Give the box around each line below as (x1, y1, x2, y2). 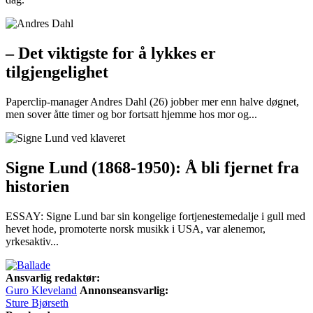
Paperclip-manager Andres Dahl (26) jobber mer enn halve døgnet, (6, 96, 299, 108)
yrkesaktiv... (6, 235, 59, 247)
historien (6, 177, 69, 196)
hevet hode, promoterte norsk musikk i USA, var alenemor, (6, 222, 265, 235)
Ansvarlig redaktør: (6, 271, 100, 284)
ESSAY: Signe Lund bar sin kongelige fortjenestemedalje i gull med (6, 210, 305, 222)
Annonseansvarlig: (80, 284, 168, 296)
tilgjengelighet (6, 63, 108, 82)
